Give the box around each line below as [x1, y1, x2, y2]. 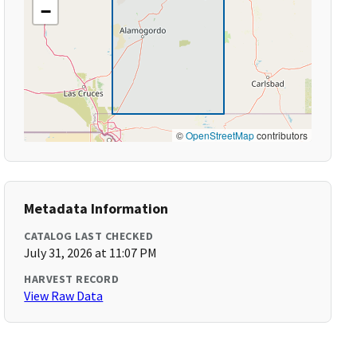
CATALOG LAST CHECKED [24, 229, 154, 243]
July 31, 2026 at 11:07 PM [24, 245, 158, 261]
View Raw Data [24, 288, 104, 304]
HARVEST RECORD [24, 272, 120, 286]
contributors [253, 128, 308, 142]
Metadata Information [24, 199, 169, 218]
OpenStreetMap [185, 128, 254, 142]
